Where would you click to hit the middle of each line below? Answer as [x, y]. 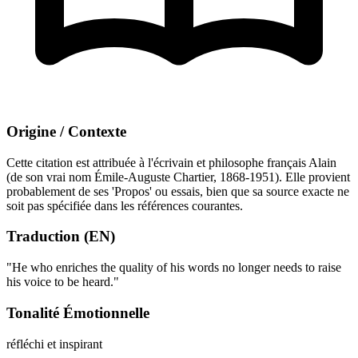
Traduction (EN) [61, 237]
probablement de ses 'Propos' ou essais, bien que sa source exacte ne [178, 191]
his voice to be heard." [63, 282]
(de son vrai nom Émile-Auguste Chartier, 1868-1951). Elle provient [178, 177]
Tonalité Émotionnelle [78, 312]
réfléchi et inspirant [54, 344]
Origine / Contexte [66, 131]
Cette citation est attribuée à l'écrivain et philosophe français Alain [171, 162]
